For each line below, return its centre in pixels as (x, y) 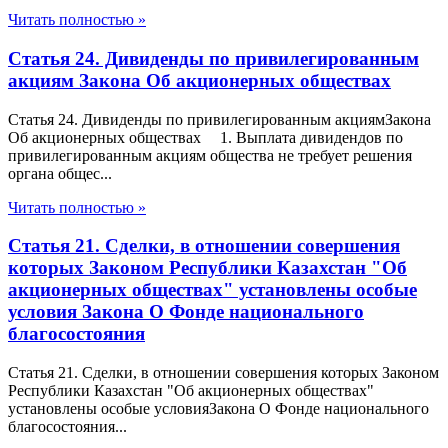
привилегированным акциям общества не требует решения (210, 155)
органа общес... (60, 173)
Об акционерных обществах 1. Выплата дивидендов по (205, 137)
